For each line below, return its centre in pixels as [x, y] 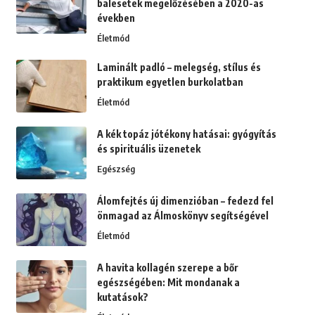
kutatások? [122, 297]
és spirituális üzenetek [148, 149]
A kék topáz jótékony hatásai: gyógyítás [186, 134]
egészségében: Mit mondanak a [168, 283]
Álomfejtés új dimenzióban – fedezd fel [185, 201]
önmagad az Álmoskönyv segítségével [182, 216]
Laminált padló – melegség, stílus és [179, 67]
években [116, 18]
